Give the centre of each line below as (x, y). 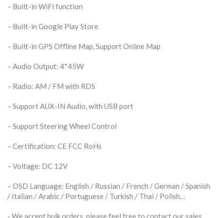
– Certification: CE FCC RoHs (54, 146)
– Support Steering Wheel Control (62, 126)
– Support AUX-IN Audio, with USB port (70, 106)
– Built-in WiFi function (45, 6)
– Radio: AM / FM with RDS (51, 86)
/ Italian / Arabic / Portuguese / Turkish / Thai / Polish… (96, 196)
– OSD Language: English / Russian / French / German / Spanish (109, 186)
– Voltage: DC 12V (37, 166)
